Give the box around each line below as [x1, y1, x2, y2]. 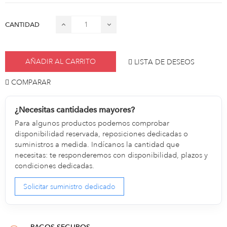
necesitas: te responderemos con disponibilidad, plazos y [15, 150, 208, 160]
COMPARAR [11, 77, 51, 87]
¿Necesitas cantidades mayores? [15, 104, 135, 115]
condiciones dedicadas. [15, 161, 95, 171]
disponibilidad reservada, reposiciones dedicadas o [15, 129, 188, 139]
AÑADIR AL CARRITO [25, 57, 96, 66]
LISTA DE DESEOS [134, 57, 195, 66]
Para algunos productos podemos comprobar [15, 118, 170, 128]
